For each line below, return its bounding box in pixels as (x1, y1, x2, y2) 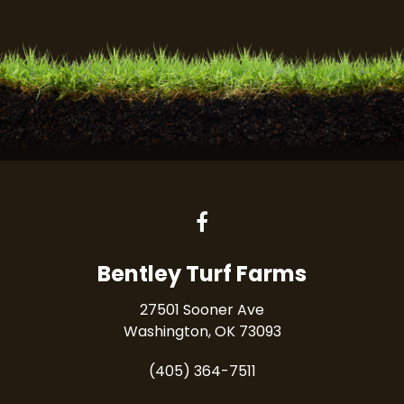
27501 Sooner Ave (140, 298, 264, 320)
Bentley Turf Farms (97, 258, 307, 289)
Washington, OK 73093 (123, 320, 281, 342)
